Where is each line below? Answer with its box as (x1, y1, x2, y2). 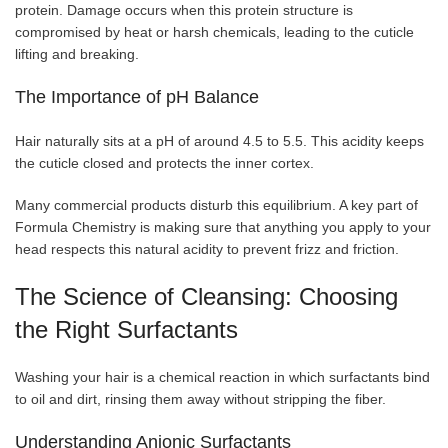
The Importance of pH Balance (15, 87, 259, 108)
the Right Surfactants (15, 316, 238, 344)
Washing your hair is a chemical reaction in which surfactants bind (15, 369, 430, 386)
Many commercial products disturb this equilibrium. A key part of (15, 197, 418, 214)
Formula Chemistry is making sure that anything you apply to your (15, 219, 431, 236)
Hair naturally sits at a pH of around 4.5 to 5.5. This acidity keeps (15, 133, 424, 150)
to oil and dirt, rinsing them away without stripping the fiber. (15, 391, 386, 408)
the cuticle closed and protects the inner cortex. (15, 155, 314, 172)
